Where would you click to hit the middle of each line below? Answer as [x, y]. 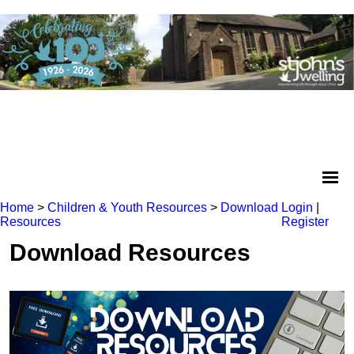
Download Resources [130, 253]
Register [305, 222]
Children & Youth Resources [127, 207]
